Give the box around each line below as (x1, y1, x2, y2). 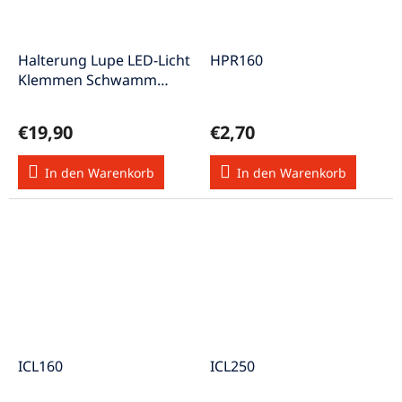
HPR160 (210, 49, 263, 70)
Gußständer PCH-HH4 (18, 89, 166, 109)
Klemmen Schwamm (18, 69, 157, 90)
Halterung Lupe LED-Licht (18, 49, 190, 70)
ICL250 (210, 355, 255, 376)
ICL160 (18, 355, 63, 376)
